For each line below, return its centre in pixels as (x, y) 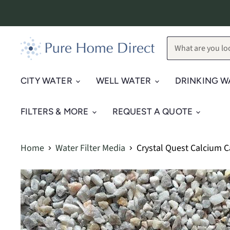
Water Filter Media (90, 148)
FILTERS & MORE (56, 111)
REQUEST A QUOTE (154, 111)
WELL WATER (124, 81)
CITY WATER (47, 81)
